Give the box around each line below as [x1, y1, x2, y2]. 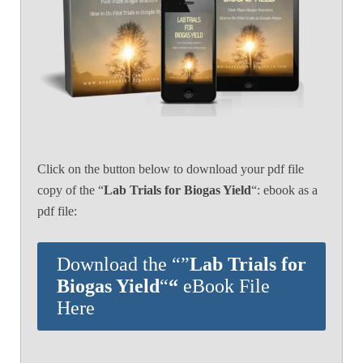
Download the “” [57, 253, 190, 275]
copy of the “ [37, 182, 104, 197]
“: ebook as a [251, 182, 318, 197]
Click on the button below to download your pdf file [37, 161, 304, 176]
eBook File [183, 275, 270, 297]
